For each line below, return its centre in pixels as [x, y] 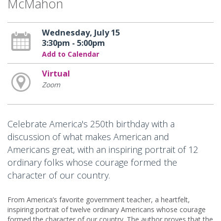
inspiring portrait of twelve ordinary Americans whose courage [107, 210]
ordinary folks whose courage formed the [92, 163]
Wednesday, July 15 [81, 33]
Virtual [56, 74]
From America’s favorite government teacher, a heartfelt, [99, 200]
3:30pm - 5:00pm [73, 43]
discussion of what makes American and [88, 137]
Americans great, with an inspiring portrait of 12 [103, 150]
